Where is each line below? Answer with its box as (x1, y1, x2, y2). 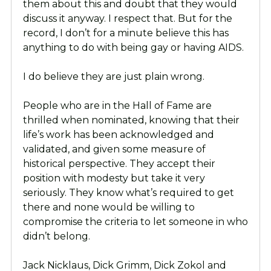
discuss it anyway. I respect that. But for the (22, 13, 232, 25)
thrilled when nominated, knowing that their (22, 114, 240, 126)
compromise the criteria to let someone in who (22, 216, 248, 228)
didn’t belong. (22, 230, 90, 243)
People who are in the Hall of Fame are (22, 100, 212, 112)
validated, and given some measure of (22, 143, 206, 155)
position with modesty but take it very (22, 172, 205, 184)
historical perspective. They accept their (22, 158, 215, 170)
